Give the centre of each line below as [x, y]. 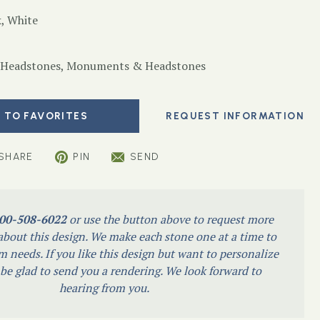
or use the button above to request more [170, 219]
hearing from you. [104, 288]
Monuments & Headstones [136, 66]
